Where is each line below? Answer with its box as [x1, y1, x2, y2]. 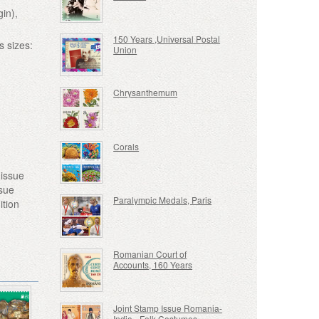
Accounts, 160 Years [113, 258, 193, 271]
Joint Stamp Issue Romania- [113, 301, 223, 314]
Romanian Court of [113, 248, 187, 261]
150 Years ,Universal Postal [113, 32, 221, 45]
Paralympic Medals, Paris [113, 194, 212, 206]
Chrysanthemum [113, 86, 178, 99]
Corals [113, 140, 140, 152]
